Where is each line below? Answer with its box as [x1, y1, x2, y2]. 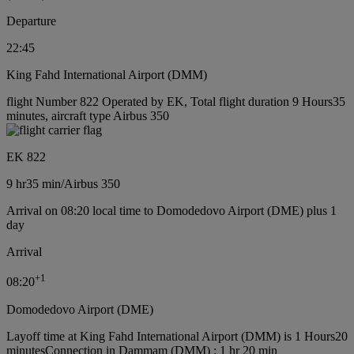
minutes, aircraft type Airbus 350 [6, 109, 169, 123]
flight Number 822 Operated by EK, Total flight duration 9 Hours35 [6, 95, 345, 109]
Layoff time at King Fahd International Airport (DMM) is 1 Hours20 [6, 329, 348, 343]
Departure [6, 14, 56, 28]
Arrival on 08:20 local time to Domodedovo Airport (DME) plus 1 [6, 204, 337, 218]
